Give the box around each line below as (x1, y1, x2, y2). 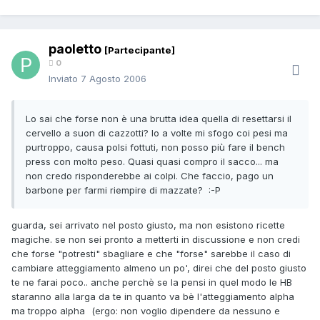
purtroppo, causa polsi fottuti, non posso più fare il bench (26, 141, 285, 154)
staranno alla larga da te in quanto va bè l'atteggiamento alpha (11, 291, 294, 303)
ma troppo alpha (11, 305, 88, 317)
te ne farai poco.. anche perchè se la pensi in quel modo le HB (11, 276, 292, 289)
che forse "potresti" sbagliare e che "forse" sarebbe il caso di (11, 248, 291, 260)
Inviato (49, 73, 81, 85)
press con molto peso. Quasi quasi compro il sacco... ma (26, 156, 279, 168)
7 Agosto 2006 (81, 73, 146, 85)
